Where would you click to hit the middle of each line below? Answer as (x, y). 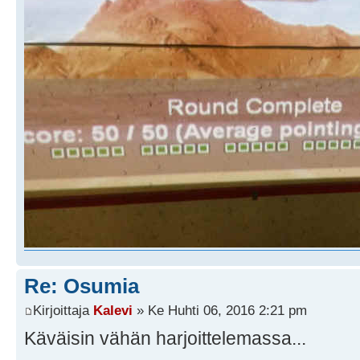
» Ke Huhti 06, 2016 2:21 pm (220, 310)
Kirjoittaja (63, 310)
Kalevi (113, 310)
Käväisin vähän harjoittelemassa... (165, 338)
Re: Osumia (82, 286)
